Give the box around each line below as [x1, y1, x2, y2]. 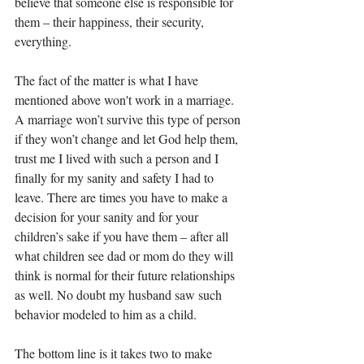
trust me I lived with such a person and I [15, 149, 222, 167]
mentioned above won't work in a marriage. [15, 90, 237, 108]
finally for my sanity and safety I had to [15, 168, 217, 186]
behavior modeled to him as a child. [15, 305, 203, 323]
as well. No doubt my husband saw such [15, 285, 225, 303]
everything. [15, 32, 71, 50]
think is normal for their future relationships [15, 266, 238, 284]
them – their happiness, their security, [15, 12, 207, 30]
